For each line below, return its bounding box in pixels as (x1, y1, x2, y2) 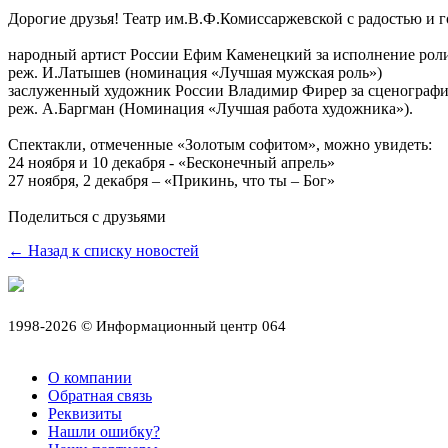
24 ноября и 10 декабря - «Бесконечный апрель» (8, 153, 335, 171)
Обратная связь (48, 386, 152, 404)
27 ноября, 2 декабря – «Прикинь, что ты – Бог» (8, 171, 335, 189)
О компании (48, 368, 132, 386)
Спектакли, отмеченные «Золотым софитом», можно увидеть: (8, 135, 432, 153)
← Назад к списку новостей (8, 241, 199, 259)
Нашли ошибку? (48, 422, 160, 440)
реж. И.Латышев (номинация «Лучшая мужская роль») (8, 63, 390, 81)
